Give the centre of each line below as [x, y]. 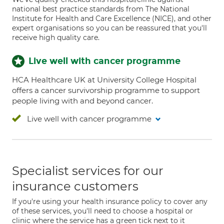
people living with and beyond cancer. [82, 101]
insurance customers [75, 186]
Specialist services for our [88, 171]
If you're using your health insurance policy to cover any [110, 201]
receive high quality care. [56, 37]
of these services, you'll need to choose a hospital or [102, 211]
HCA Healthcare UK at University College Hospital [104, 80]
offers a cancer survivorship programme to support [106, 90]
